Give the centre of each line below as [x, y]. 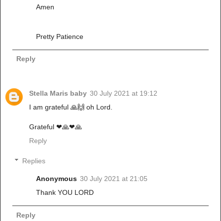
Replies [34, 161]
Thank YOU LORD [65, 193]
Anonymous [57, 179]
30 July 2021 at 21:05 [114, 179]
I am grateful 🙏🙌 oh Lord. [71, 107]
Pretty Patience [60, 36]
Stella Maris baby [58, 93]
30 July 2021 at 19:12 [124, 93]
